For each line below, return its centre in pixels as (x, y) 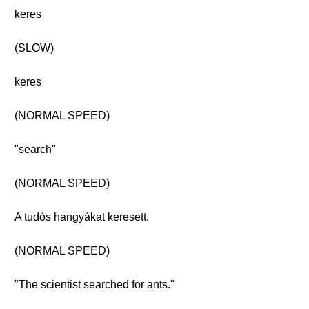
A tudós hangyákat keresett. (82, 217)
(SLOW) (34, 48)
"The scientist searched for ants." (94, 285)
